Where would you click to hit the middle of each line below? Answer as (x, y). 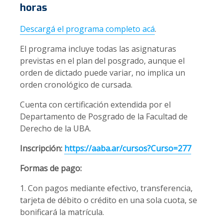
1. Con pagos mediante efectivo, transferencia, (106, 188)
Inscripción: (42, 149)
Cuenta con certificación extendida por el (95, 105)
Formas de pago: (51, 168)
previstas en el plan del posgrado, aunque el (102, 61)
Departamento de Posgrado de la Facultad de (104, 117)
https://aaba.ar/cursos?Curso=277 (128, 149)
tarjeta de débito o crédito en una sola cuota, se (109, 200)
